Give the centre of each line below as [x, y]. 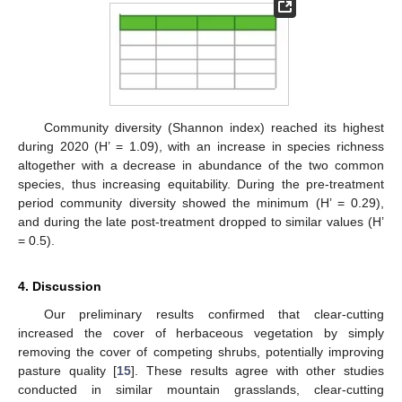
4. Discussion [60, 287]
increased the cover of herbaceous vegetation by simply [201, 333]
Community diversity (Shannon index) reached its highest [214, 128]
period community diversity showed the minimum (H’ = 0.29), [201, 203]
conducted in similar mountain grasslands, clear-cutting [201, 390]
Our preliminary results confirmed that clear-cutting [214, 315]
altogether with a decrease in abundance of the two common [201, 166]
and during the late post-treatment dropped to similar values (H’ [201, 222]
